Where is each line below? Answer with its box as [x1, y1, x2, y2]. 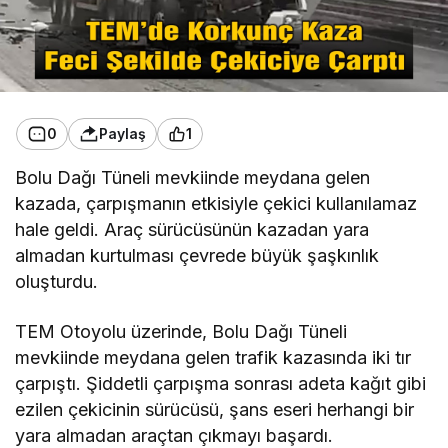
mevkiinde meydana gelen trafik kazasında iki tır [15, 346, 412, 368]
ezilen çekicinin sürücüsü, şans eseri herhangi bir [15, 398, 415, 420]
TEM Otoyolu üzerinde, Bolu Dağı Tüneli [15, 320, 348, 342]
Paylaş [99, 125, 146, 143]
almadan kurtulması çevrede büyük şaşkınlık [15, 244, 380, 266]
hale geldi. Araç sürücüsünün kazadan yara [15, 218, 370, 240]
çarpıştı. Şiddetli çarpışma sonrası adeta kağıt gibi [15, 372, 427, 394]
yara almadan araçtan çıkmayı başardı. [15, 424, 334, 446]
